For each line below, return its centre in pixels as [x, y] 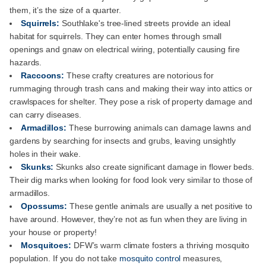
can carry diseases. [46, 115]
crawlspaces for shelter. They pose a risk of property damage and [131, 102]
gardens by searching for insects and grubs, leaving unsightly [123, 141]
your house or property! [53, 232]
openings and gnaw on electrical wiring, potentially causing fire [125, 50]
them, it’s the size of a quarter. [65, 10]
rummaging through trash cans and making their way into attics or [131, 89]
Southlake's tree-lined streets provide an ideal [146, 23]
